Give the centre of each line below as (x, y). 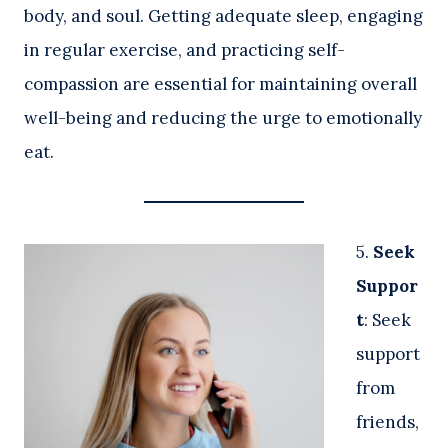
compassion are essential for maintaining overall (220, 84)
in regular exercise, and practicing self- (184, 50)
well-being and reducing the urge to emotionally (223, 118)
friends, (387, 422)
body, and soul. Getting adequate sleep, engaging (223, 16)
